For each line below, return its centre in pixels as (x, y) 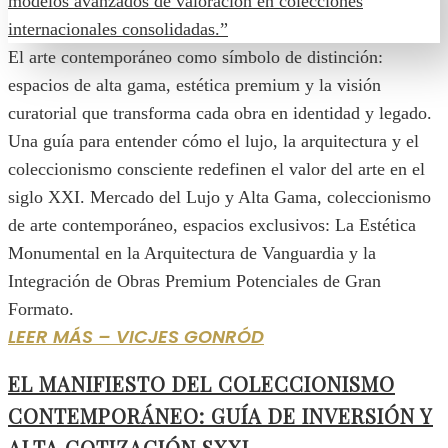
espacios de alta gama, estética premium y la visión (194, 85)
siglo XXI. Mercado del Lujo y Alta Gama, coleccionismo (219, 197)
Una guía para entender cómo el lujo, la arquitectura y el (213, 141)
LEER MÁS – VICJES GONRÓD (136, 337)
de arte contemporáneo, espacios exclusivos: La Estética (212, 225)
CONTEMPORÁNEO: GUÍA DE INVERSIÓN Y (220, 415)
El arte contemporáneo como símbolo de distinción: (195, 57)
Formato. (41, 309)
